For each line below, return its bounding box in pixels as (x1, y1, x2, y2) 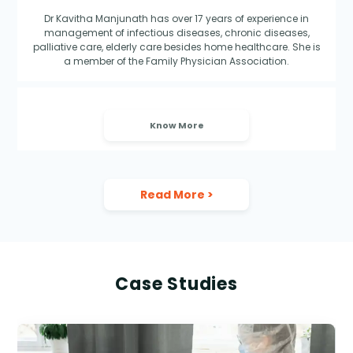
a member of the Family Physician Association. (64, 54, 289, 69)
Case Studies (115, 272, 238, 297)
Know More (149, 119, 204, 132)
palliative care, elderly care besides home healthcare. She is (32, 40, 321, 54)
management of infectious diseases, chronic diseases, (43, 26, 310, 40)
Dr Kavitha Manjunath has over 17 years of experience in (44, 12, 309, 26)
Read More (139, 186, 207, 203)
